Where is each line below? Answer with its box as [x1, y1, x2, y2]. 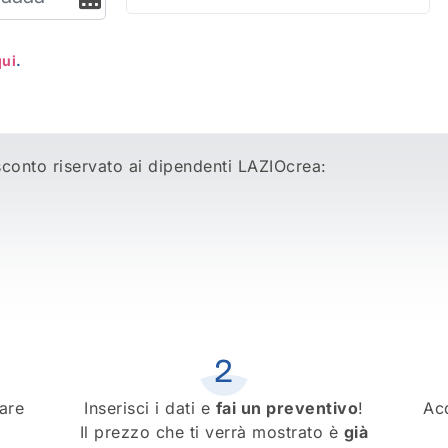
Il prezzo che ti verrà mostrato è [79, 421, 344, 442]
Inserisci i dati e [84, 397, 216, 418]
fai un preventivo [215, 397, 359, 418]
